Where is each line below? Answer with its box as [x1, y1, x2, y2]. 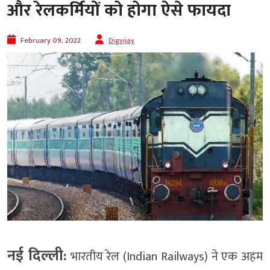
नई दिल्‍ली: [7, 243, 67, 268]
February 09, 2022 [20, 34, 81, 47]
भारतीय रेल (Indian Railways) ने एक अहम [66, 246, 263, 267]
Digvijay [108, 34, 134, 47]
